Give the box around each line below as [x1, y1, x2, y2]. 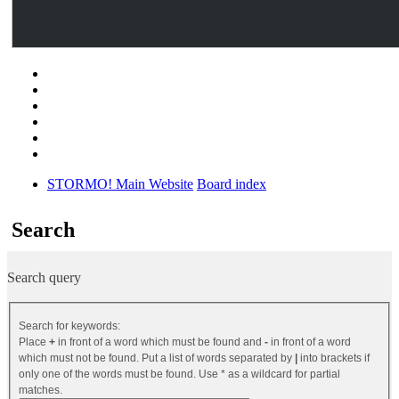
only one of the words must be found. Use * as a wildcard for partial [19, 368, 340, 381]
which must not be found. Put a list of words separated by [19, 352, 295, 365]
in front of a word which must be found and [55, 336, 265, 349]
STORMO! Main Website [47, 176, 193, 191]
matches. [19, 384, 62, 397]
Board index [197, 176, 266, 191]
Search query [7, 270, 81, 285]
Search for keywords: [19, 320, 120, 333]
